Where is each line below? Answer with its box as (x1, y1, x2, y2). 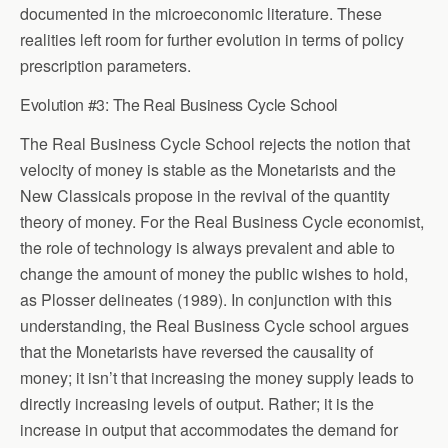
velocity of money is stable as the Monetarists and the (20, 157, 396, 181)
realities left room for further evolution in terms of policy (20, 27, 404, 51)
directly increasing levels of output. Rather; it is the (20, 391, 374, 415)
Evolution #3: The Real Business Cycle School (20, 92, 338, 116)
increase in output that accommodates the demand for (20, 417, 398, 441)
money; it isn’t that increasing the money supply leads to (20, 365, 414, 389)
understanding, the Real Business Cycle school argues (20, 313, 409, 337)
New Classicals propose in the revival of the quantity (20, 183, 390, 207)
